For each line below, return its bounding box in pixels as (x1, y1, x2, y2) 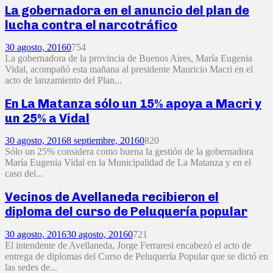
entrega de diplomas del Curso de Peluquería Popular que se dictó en (5, 250, 268, 261)
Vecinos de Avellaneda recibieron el (5, 190, 219, 204)
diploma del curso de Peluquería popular (5, 204, 247, 219)
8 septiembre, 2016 (66, 135, 140, 146)
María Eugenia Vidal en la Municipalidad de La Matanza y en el (5, 157, 251, 168)
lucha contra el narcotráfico (5, 17, 177, 32)
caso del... (5, 168, 43, 179)
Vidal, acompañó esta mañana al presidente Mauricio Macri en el (5, 64, 253, 75)
